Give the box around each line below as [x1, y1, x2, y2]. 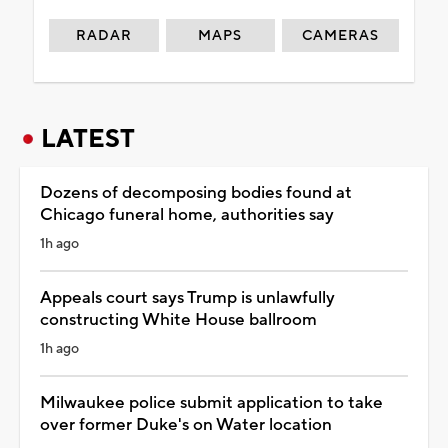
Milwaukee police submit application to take [40, 392, 383, 415]
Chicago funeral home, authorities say [40, 204, 334, 227]
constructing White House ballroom [40, 309, 317, 332]
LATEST [41, 123, 135, 156]
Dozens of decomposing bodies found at [40, 182, 352, 205]
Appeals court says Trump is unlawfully [40, 287, 335, 310]
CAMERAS [302, 27, 380, 46]
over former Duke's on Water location [40, 414, 332, 437]
